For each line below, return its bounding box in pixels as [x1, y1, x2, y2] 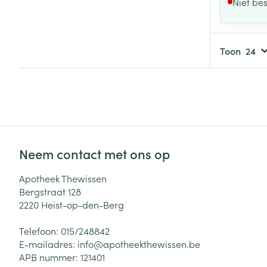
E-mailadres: [19, 237, 77, 250]
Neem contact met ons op [19, 144, 170, 163]
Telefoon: [19, 223, 61, 237]
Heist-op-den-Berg [41, 197, 124, 211]
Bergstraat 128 [19, 184, 81, 198]
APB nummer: [19, 250, 80, 263]
